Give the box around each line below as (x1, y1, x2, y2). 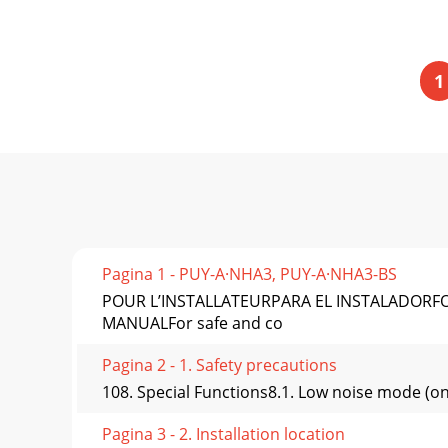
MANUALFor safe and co (102, 311, 283, 334)
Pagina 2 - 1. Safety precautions (102, 353, 337, 376)
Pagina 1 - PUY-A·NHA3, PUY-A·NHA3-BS (102, 262, 397, 285)
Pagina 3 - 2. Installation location (102, 422, 345, 445)
